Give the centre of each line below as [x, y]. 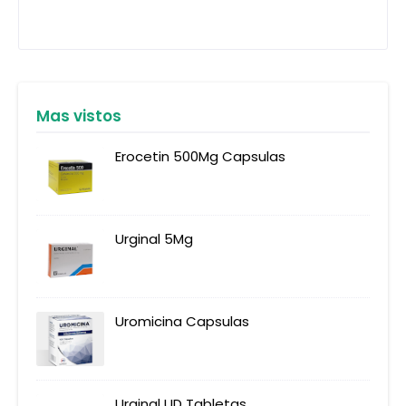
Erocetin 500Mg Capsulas [200, 157]
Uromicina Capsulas [182, 322]
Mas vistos [79, 116]
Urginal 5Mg [154, 239]
